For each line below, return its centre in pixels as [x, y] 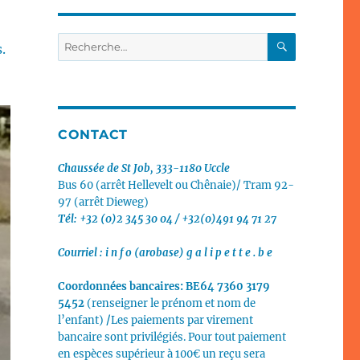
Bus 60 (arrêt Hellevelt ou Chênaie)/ [150, 186]
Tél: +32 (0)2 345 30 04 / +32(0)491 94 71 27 [167, 219]
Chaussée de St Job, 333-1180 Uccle [143, 169]
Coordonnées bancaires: [121, 287]
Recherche [84, 41]
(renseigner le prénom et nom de [171, 304]
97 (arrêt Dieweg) [103, 202]
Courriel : [81, 253]
